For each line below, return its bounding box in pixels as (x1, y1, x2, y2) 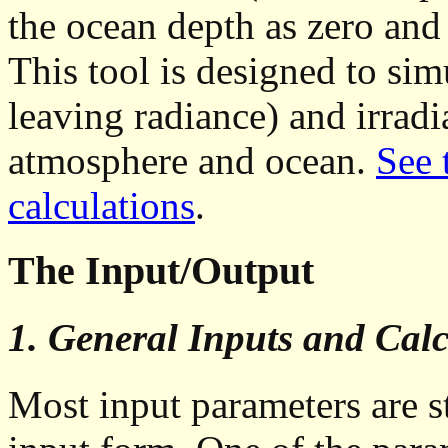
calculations (8, 184, 195, 228)
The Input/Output (8, 248, 314, 294)
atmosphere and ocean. (8, 139, 376, 183)
